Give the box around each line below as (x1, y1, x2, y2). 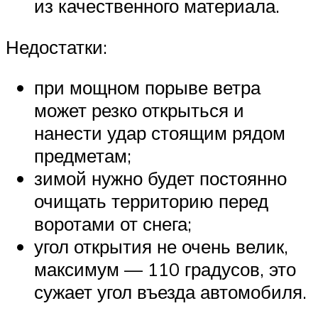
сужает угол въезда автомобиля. (34, 280, 307, 304)
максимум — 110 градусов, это (34, 258, 296, 281)
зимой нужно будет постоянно (34, 167, 287, 190)
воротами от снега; (34, 212, 192, 236)
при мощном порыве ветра (34, 76, 261, 99)
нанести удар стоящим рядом (34, 121, 285, 145)
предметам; (34, 144, 131, 168)
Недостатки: (6, 35, 107, 58)
